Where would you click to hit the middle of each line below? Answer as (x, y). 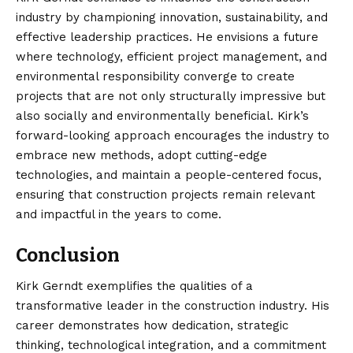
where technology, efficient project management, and (171, 56)
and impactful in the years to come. (119, 214)
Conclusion (68, 255)
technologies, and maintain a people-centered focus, (169, 175)
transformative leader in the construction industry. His (173, 305)
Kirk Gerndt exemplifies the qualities (121, 286)
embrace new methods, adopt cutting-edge (141, 155)
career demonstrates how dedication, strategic (152, 325)
